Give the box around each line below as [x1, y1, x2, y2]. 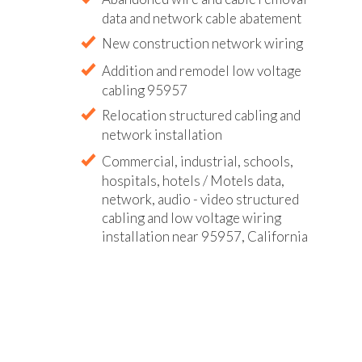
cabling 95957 [102, 82, 187, 99]
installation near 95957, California [102, 228, 308, 246]
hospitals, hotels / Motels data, [102, 172, 284, 190]
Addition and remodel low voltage [102, 62, 301, 79]
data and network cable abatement [102, 9, 301, 27]
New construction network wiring [102, 35, 303, 52]
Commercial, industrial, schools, [102, 153, 293, 170]
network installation [102, 126, 222, 144]
